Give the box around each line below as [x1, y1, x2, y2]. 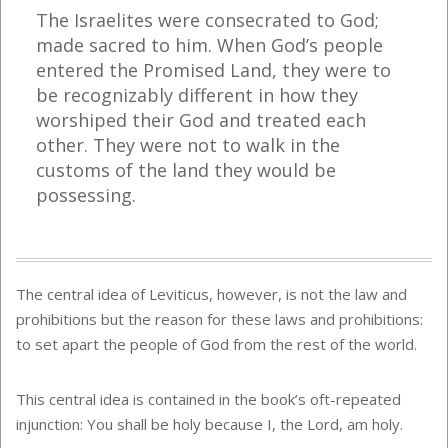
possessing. [36, 183, 136, 207]
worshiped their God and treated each [36, 108, 366, 132]
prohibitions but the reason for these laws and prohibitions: [16, 309, 423, 329]
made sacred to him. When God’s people [36, 33, 383, 57]
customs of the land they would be [36, 158, 336, 182]
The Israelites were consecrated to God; [36, 8, 379, 32]
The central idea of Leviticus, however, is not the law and [16, 284, 407, 304]
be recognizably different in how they [36, 83, 358, 107]
